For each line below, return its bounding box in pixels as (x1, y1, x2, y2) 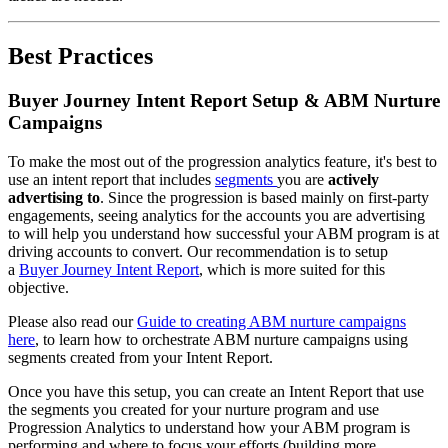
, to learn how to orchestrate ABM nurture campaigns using (35, 330, 408, 348)
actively (324, 170, 379, 188)
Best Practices (8, 43, 153, 70)
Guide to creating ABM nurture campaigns (137, 312, 406, 330)
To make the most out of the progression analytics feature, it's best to (8, 152, 437, 170)
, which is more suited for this (199, 260, 385, 278)
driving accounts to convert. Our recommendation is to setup (8, 242, 388, 260)
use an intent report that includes (8, 170, 215, 188)
